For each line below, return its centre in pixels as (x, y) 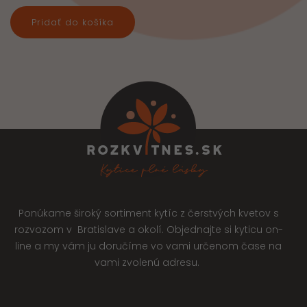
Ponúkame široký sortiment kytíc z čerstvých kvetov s (148, 213)
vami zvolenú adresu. (148, 263)
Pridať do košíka (72, 23)
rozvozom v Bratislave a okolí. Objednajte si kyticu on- (148, 230)
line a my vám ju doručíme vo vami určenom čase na (148, 246)
